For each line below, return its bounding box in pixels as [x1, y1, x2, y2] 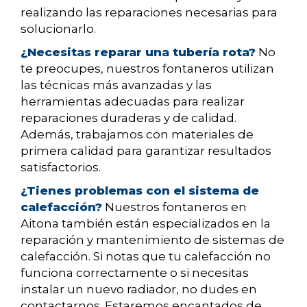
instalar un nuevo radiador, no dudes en [21, 282, 257, 297]
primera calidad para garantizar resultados [21, 144, 271, 158]
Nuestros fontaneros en [102, 200, 247, 214]
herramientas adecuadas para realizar [21, 95, 245, 109]
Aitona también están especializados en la [21, 217, 271, 231]
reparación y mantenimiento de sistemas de [21, 233, 284, 247]
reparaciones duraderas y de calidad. [21, 111, 236, 125]
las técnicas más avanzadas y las [21, 78, 212, 93]
